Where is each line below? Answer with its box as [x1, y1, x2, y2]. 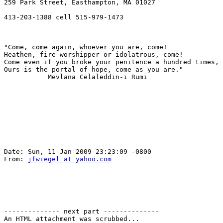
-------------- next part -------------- [4, 208, 159, 216]
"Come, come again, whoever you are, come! [4, 43, 167, 51]
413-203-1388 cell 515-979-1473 [4, 13, 123, 21]
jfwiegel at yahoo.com [28, 155, 111, 163]
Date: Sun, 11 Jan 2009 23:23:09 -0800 [4, 148, 151, 156]
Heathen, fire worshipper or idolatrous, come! [4, 51, 183, 59]
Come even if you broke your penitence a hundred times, [4, 58, 219, 66]
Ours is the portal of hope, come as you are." [4, 66, 183, 74]
